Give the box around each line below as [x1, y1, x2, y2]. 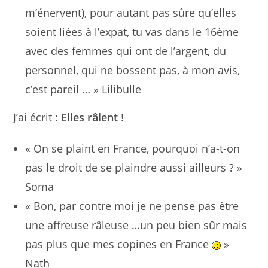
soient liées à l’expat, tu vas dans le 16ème [25, 25, 239, 39]
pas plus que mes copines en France [25, 237, 212, 251]
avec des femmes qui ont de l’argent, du [25, 44, 227, 58]
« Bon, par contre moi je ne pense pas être [25, 199, 239, 213]
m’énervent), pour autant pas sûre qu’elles [25, 5, 237, 20]
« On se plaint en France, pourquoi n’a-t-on [25, 141, 240, 156]
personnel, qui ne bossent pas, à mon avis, [25, 63, 240, 77]
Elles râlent [58, 110, 118, 124]
